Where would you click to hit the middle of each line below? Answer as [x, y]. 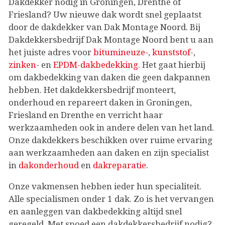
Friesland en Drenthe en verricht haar [86, 115]
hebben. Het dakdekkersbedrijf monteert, [92, 90]
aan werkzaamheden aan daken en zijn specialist [109, 152]
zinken [22, 65]
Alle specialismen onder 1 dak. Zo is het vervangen [111, 199]
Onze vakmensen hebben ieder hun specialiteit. [105, 186]
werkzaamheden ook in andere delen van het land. [111, 127]
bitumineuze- [121, 52]
